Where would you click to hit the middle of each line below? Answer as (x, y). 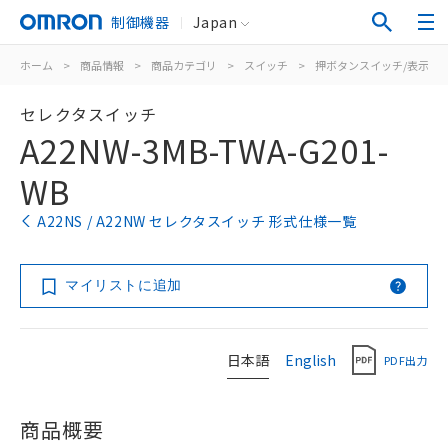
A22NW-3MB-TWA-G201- (204, 150)
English (310, 359)
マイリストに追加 (123, 285)
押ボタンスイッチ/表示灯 (377, 65)
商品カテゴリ (184, 65)
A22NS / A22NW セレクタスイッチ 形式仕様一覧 (197, 221)
